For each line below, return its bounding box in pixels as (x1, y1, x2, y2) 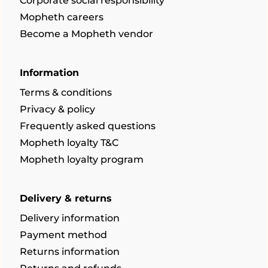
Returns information (20, 246, 120, 257)
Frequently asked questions (20, 120, 156, 132)
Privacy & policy (20, 103, 95, 115)
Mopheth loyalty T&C (20, 137, 118, 148)
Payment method (20, 229, 107, 240)
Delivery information (20, 212, 120, 224)
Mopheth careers (20, 11, 103, 23)
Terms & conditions (20, 87, 112, 98)
